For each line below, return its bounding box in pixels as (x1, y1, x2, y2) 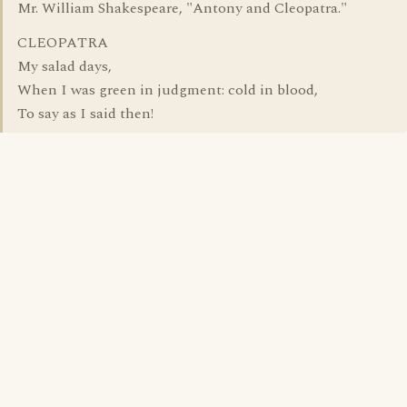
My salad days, (17, 55, 112, 77)
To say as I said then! (17, 103, 154, 124)
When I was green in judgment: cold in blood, (17, 79, 318, 101)
